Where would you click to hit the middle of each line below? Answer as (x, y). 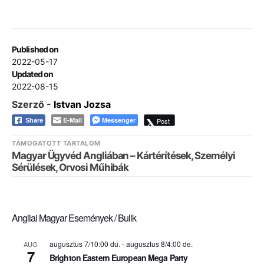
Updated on (33, 74)
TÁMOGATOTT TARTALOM (56, 143)
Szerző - (33, 105)
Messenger (119, 120)
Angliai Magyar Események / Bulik (74, 218)
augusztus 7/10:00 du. (85, 244)
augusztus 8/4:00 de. (159, 244)
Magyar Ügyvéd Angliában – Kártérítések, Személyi (123, 156)
